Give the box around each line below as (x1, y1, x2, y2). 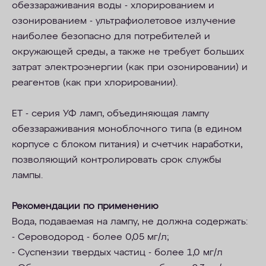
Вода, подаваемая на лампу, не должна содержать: (12, 217, 248, 227)
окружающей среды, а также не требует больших (12, 47, 244, 58)
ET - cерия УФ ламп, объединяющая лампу (12, 109, 209, 119)
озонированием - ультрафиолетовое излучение (12, 16, 236, 27)
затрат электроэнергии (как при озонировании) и (12, 62, 248, 73)
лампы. (12, 170, 43, 181)
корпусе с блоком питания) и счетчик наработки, (12, 140, 242, 150)
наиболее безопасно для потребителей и (12, 31, 210, 42)
